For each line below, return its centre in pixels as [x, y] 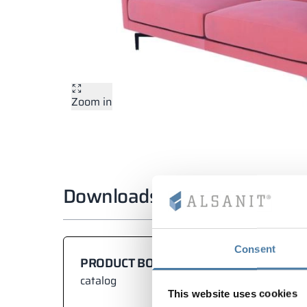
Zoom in [92, 102]
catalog [98, 281]
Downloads [111, 196]
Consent [255, 249]
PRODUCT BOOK [125, 263]
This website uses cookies [232, 293]
